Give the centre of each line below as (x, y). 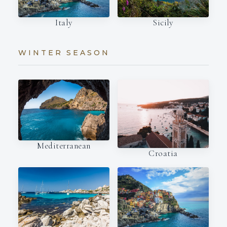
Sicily (163, 23)
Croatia (163, 154)
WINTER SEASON (64, 53)
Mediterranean (64, 146)
